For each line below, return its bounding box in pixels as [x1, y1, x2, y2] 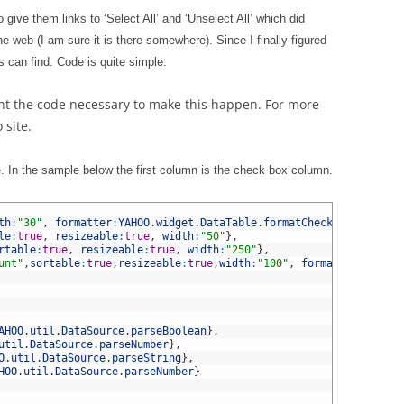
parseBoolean [131, 325, 207, 337]
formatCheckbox [263, 216, 352, 229]
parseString [112, 352, 181, 364]
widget [156, 216, 194, 229]
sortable [30, 257, 80, 270]
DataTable [200, 216, 257, 229]
